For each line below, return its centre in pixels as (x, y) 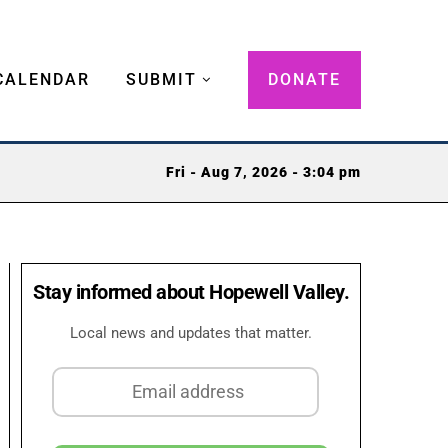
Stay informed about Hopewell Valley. (191, 291)
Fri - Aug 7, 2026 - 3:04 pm (263, 173)
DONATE (304, 79)
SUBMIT (161, 79)
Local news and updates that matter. (191, 332)
